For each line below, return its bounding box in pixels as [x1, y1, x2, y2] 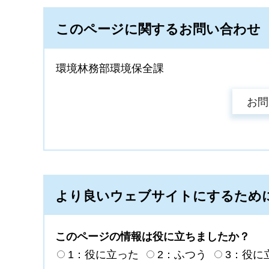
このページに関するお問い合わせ [56, 22, 261, 37]
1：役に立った [68, 248, 139, 261]
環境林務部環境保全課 [56, 62, 164, 75]
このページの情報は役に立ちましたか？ [55, 230, 250, 243]
